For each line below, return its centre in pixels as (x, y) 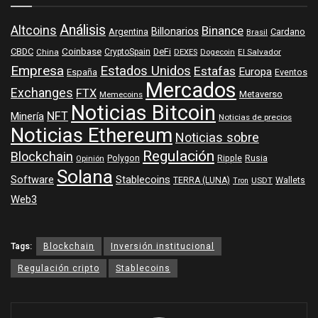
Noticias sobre (217, 138)
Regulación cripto (59, 269)
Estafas (215, 72)
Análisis (83, 31)
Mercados (191, 91)
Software (32, 180)
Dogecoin (218, 53)
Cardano (288, 32)
